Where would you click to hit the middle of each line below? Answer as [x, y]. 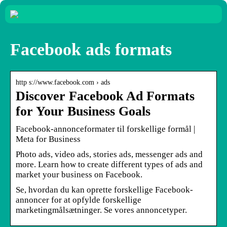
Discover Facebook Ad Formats [105, 96]
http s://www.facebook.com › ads [63, 82]
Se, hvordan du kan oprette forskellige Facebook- [104, 190]
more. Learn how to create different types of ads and [109, 164]
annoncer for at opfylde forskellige [79, 200]
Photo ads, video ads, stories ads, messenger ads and [109, 154]
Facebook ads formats [91, 49]
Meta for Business [48, 139]
